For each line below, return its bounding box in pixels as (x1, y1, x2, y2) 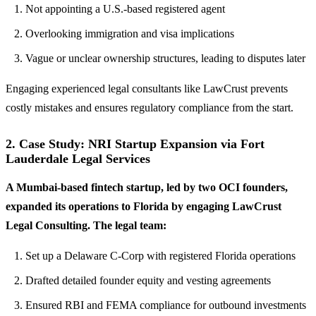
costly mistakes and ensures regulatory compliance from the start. (6, 101, 293, 114)
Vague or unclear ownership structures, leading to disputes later (25, 51, 305, 64)
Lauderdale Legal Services (6, 151, 150, 166)
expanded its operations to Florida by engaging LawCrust (6, 200, 281, 212)
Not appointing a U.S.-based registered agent (25, 2, 225, 15)
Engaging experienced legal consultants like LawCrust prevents (6, 82, 288, 95)
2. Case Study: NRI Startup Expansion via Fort (6, 136, 265, 151)
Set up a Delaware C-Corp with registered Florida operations (25, 249, 296, 262)
